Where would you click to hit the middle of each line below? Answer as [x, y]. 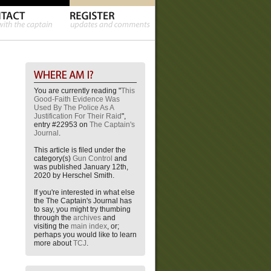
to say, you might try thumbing [82, 209]
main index [89, 226]
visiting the [52, 226]
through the [54, 218]
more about [54, 243]
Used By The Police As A [74, 108]
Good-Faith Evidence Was [77, 99]
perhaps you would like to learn [85, 235]
